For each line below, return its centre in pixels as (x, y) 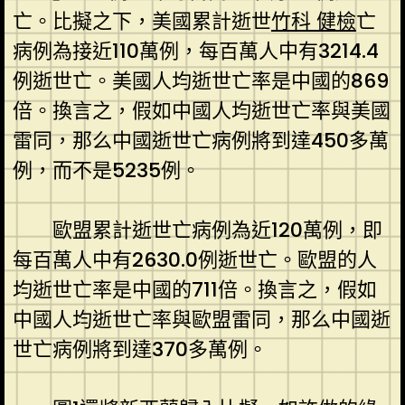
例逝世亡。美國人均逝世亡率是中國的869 (200, 80)
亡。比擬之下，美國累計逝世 (141, 21)
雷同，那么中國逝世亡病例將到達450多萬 (200, 140)
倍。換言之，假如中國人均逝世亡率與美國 (201, 110)
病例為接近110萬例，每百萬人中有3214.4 (195, 51)
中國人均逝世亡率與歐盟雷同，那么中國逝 (201, 319)
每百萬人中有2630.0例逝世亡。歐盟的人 (194, 259)
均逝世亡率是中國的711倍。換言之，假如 (194, 289)
